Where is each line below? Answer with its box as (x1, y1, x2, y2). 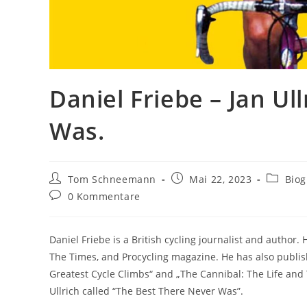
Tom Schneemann (67, 172, 157, 186)
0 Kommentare (67, 189, 140, 203)
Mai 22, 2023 (189, 172, 252, 186)
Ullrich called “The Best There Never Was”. (49, 284, 243, 297)
